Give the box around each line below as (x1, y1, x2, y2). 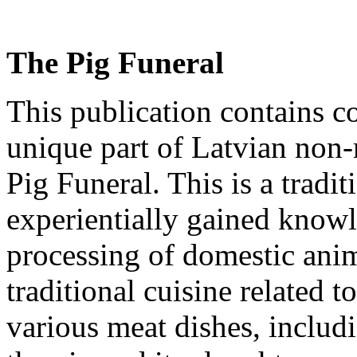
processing (6, 237, 148, 273)
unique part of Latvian (6, 130, 295, 165)
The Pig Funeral (6, 45, 224, 80)
